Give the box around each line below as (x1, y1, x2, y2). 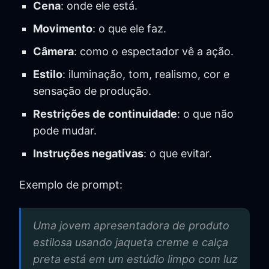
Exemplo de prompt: (19, 178, 122, 191)
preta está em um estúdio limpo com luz (33, 252, 238, 265)
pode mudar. (32, 124, 97, 137)
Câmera (32, 44, 74, 58)
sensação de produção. (32, 84, 151, 97)
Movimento (32, 22, 92, 35)
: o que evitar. (143, 147, 212, 160)
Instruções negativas (32, 147, 144, 160)
